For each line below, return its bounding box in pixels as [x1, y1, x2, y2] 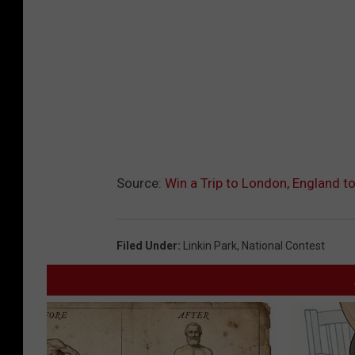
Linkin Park [183, 239, 237, 252]
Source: [116, 174, 165, 191]
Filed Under [116, 239, 177, 252]
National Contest [242, 239, 325, 252]
